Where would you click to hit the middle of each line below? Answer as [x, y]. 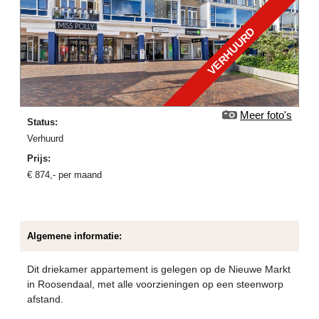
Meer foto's [266, 115]
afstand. [46, 299]
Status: [43, 122]
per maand [79, 175]
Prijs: [39, 159]
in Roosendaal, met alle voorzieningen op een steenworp [156, 284]
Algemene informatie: [75, 236]
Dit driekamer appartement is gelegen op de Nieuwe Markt [159, 270]
